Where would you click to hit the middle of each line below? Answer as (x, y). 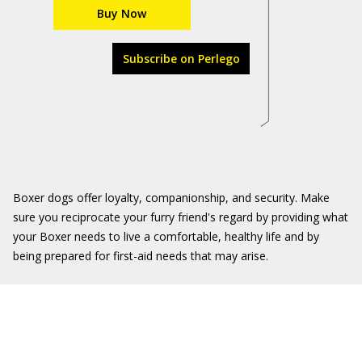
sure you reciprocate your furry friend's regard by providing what (181, 217)
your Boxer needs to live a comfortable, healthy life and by (166, 236)
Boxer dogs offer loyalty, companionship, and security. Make (171, 198)
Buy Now (122, 13)
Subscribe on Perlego (181, 59)
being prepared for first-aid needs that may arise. (141, 256)
